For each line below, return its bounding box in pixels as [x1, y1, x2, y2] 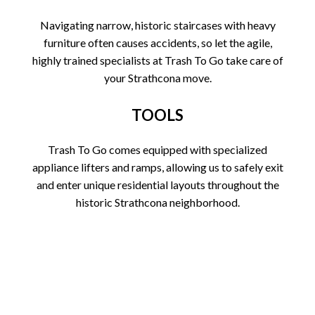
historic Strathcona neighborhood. [75, 195, 240, 209]
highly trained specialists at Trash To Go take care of [32, 53, 283, 67]
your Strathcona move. [103, 70, 212, 84]
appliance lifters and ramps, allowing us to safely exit [32, 160, 283, 174]
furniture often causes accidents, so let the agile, [43, 35, 272, 49]
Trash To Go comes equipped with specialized [48, 142, 267, 156]
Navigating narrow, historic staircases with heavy [39, 18, 276, 32]
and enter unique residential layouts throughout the [36, 177, 279, 191]
